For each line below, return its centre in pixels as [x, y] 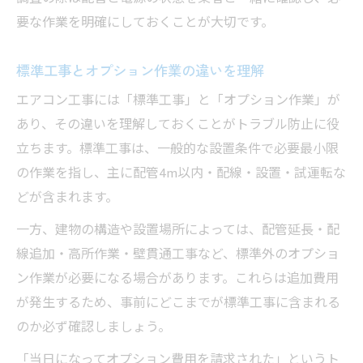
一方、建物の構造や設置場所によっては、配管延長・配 [178, 231]
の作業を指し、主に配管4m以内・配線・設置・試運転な [181, 174]
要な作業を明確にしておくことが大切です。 [145, 23]
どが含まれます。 [67, 199]
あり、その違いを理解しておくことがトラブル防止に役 [178, 126]
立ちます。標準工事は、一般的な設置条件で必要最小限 [177, 150]
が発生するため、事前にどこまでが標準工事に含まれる [178, 304]
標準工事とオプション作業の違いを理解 [140, 70]
